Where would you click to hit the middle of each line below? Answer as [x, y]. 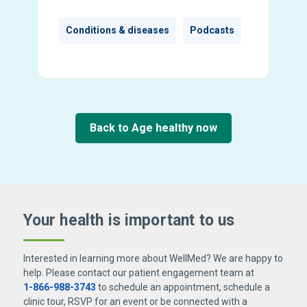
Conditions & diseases [117, 30]
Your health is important [111, 221]
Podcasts [212, 30]
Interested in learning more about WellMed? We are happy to [153, 259]
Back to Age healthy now [153, 128]
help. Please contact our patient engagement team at [138, 273]
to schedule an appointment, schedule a [183, 287]
